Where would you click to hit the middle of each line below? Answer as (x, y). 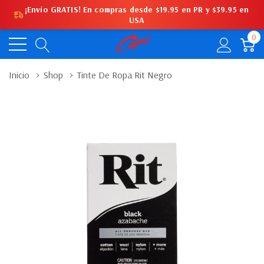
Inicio (19, 75)
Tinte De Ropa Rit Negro (125, 75)
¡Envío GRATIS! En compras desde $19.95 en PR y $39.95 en (137, 9)
